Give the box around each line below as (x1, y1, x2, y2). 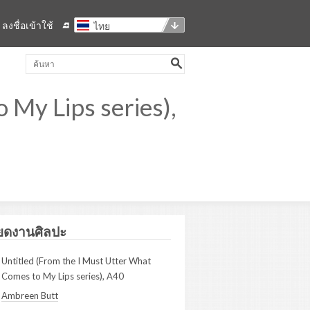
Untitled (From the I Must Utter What (1, 255, 151, 266)
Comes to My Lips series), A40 (1, 271, 124, 282)
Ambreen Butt (1, 290, 58, 301)
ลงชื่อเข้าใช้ (2, 19, 53, 31)
